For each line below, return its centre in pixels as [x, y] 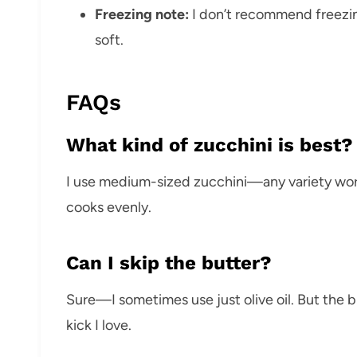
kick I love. [99, 325]
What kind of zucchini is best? [210, 145]
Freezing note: [142, 14]
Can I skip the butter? [169, 263]
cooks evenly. [109, 207]
